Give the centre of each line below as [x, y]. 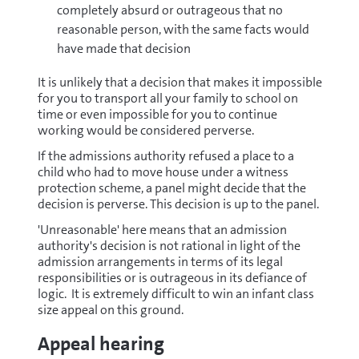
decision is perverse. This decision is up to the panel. [178, 204]
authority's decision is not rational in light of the [169, 246]
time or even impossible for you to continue [157, 114]
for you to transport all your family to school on [167, 98]
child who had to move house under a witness [163, 172]
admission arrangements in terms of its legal [160, 262]
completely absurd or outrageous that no [169, 10]
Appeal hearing [101, 344]
